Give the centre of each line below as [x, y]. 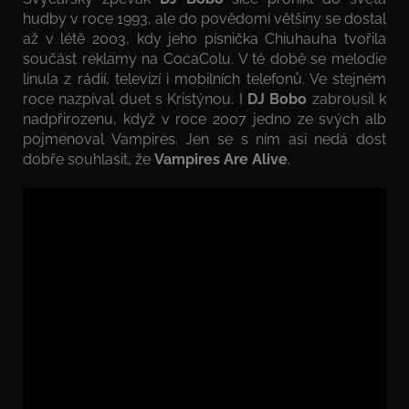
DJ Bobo [278, 99]
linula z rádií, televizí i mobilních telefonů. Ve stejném [204, 79]
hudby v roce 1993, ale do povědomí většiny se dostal [204, 18]
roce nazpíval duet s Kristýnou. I [135, 99]
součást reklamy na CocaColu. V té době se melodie [204, 58]
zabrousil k [347, 99]
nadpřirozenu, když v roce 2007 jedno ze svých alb [204, 119]
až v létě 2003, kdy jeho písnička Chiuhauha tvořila [204, 38]
